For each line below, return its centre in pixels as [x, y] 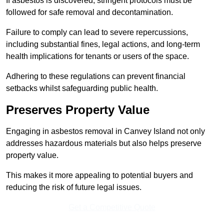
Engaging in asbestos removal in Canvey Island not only [105, 131]
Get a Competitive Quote [112, 207]
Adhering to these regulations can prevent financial [96, 76]
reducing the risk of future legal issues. [74, 187]
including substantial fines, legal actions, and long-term [103, 44]
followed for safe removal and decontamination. [89, 12]
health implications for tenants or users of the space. [97, 56]
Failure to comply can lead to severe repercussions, [97, 32]
